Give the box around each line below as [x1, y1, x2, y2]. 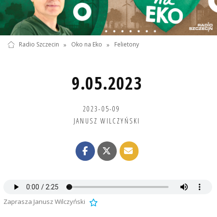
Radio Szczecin [18, 40, 59, 49]
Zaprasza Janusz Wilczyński [3, 197, 85, 206]
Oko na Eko [71, 40, 102, 49]
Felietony [114, 40, 139, 49]
